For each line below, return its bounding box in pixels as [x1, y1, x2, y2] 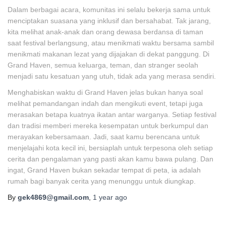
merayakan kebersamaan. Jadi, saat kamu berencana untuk [8, 133, 200, 141]
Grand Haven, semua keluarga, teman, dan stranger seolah [8, 61, 198, 69]
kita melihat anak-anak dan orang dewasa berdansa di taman [8, 28, 203, 36]
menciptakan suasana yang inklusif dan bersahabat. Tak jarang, [8, 17, 211, 25]
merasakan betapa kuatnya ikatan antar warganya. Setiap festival [8, 110, 216, 119]
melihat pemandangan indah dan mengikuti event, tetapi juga [8, 99, 203, 107]
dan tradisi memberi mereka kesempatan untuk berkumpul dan [8, 122, 208, 130]
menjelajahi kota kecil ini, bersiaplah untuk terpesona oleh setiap [8, 144, 213, 152]
